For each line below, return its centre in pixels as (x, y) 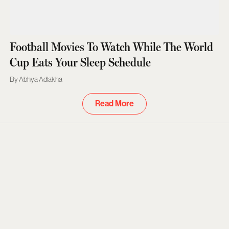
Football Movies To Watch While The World (111, 47)
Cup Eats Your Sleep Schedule (80, 62)
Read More (114, 103)
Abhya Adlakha (40, 79)
